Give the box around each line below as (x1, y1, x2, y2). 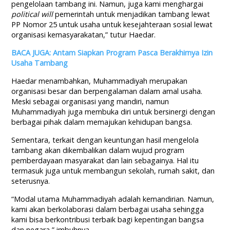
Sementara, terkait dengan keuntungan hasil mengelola (11, 135, 199, 145)
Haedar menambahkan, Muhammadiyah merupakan (11, 76, 188, 86)
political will (11, 9, 53, 20)
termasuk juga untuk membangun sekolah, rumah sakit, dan (11, 166, 215, 176)
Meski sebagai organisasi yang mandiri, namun (11, 97, 169, 107)
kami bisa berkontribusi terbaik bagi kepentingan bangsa (11, 215, 204, 225)
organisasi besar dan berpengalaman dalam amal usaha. (11, 86, 203, 97)
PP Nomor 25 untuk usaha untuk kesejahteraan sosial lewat (11, 20, 213, 30)
